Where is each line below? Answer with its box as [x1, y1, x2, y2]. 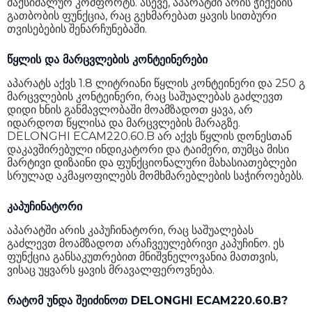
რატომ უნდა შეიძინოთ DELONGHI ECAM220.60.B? [7, 294, 288, 307]
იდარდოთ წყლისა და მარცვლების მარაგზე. [7, 116, 240, 130]
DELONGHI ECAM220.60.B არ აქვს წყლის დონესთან [7, 130, 292, 143]
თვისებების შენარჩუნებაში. [7, 22, 147, 36]
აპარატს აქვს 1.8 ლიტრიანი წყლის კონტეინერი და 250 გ [7, 77, 305, 90]
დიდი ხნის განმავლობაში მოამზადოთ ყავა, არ [7, 103, 253, 116]
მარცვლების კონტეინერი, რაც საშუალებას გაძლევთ [7, 90, 283, 103]
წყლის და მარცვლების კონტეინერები [7, 53, 208, 66]
